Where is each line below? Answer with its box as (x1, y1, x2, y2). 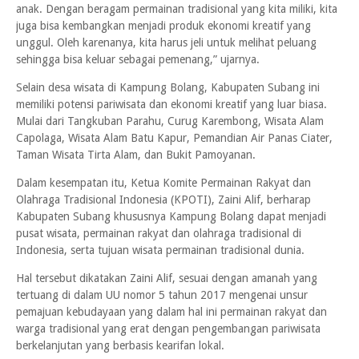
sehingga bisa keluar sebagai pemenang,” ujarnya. (16, 53, 260, 66)
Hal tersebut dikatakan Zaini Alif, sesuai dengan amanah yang (16, 272, 317, 284)
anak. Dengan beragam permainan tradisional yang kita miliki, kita (16, 2, 337, 15)
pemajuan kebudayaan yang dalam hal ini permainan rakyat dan (16, 305, 327, 318)
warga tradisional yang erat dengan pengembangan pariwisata (16, 322, 321, 335)
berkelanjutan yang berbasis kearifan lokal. (16, 339, 224, 352)
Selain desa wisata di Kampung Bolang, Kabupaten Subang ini (16, 81, 320, 94)
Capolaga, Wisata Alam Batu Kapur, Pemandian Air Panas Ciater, (16, 131, 333, 144)
